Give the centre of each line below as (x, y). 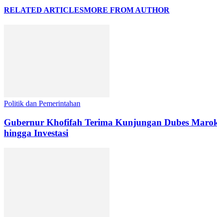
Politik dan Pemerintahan (42, 104)
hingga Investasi (36, 133)
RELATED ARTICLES (44, 10)
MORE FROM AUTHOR (127, 10)
